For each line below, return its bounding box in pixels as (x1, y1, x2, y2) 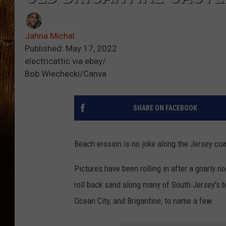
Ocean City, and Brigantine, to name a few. (74, 196, 214, 206)
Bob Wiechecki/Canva (25, 69, 106, 79)
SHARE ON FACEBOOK (133, 104, 197, 112)
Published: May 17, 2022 (25, 43, 117, 54)
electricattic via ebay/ (25, 56, 106, 67)
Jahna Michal (25, 31, 75, 41)
